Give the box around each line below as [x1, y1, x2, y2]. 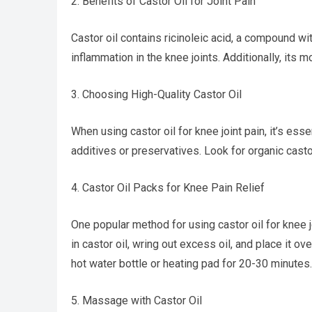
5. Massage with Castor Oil [71, 294, 202, 307]
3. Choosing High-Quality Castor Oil [71, 88, 242, 101]
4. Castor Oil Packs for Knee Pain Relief [71, 181, 265, 194]
